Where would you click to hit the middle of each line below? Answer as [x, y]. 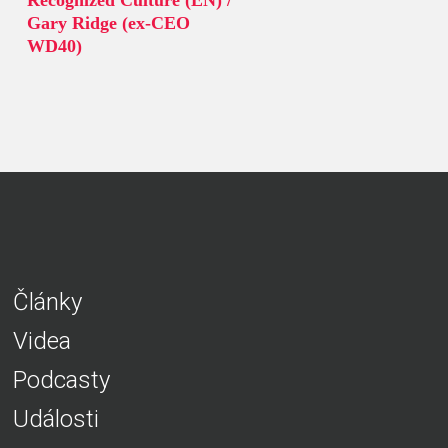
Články [47, 302]
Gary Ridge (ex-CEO [108, 23]
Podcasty [61, 380]
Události [55, 419]
